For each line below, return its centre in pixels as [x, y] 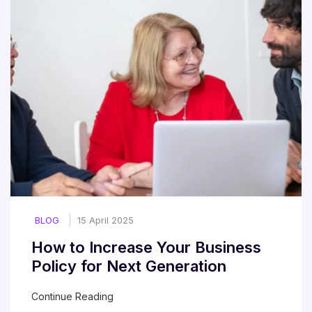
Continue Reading [72, 297]
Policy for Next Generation [129, 266]
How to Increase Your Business [146, 248]
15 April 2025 [106, 220]
